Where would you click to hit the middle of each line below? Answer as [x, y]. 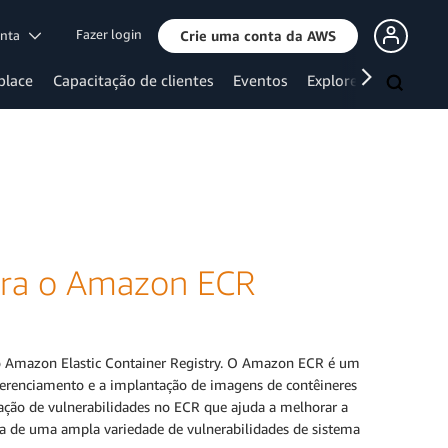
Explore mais [350, 80]
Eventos [260, 80]
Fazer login [109, 34]
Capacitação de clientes [133, 80]
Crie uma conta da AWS [258, 35]
